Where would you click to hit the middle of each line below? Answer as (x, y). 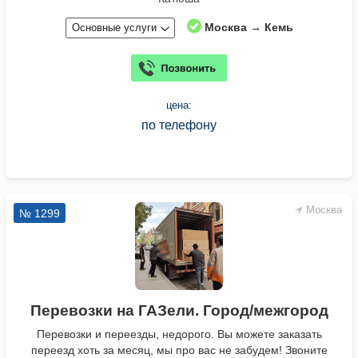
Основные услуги (114, 28)
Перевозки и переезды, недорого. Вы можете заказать (179, 334)
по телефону (179, 125)
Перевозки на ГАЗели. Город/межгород (179, 311)
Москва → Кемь (249, 28)
